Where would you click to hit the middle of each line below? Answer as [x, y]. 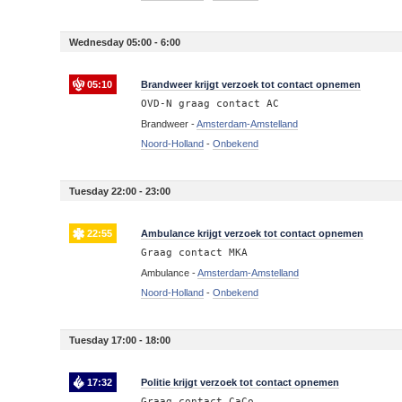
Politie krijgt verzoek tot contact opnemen [240, 382]
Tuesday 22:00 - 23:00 [120, 191]
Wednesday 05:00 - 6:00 [125, 42]
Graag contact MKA [195, 253]
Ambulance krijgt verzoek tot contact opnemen [253, 233]
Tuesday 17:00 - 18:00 [120, 340]
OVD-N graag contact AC [210, 104]
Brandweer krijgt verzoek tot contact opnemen [251, 84]
